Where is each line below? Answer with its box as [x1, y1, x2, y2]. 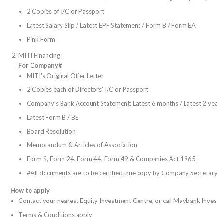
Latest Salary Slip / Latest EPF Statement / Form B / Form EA [27, 21, 196, 30]
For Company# [18, 61, 62, 69]
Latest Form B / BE [27, 113, 78, 121]
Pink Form [27, 35, 55, 43]
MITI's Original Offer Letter [27, 71, 104, 79]
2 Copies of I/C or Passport [27, 7, 104, 15]
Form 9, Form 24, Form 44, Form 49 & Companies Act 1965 [27, 155, 196, 163]
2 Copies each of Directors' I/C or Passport [27, 85, 148, 93]
